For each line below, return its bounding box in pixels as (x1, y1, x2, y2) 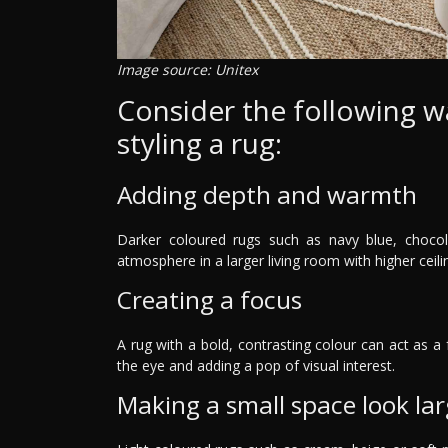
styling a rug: (117, 123, 282, 162)
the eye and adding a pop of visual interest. (117, 355, 395, 375)
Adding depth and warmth (117, 177, 417, 211)
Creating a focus (117, 282, 302, 316)
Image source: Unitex (117, 59, 258, 79)
